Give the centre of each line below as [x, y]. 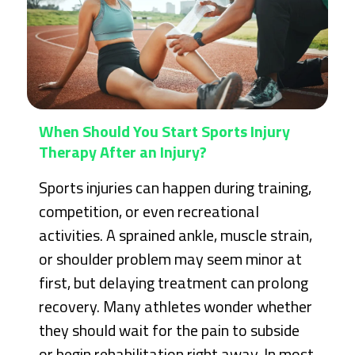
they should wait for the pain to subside [170, 330]
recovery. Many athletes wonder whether [176, 307]
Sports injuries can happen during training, [176, 188]
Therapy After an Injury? [123, 152]
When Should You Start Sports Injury [165, 132]
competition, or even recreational [149, 212]
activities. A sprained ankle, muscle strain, [176, 235]
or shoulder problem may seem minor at [171, 259]
